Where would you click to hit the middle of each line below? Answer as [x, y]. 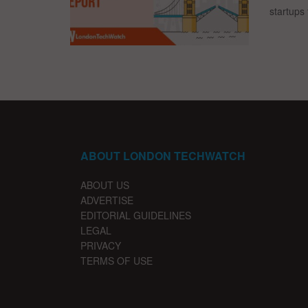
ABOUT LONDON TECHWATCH [163, 156]
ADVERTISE [107, 200]
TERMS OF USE [117, 261]
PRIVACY [101, 246]
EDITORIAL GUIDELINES [136, 216]
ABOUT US [105, 185]
